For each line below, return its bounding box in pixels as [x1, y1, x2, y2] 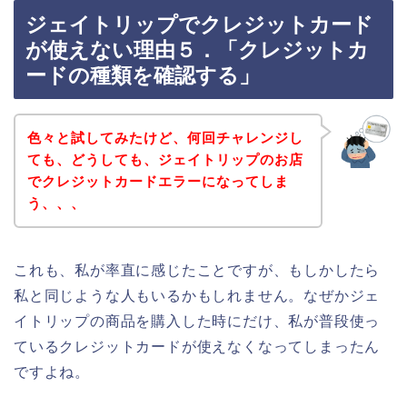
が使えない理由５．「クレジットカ [25, 38, 369, 63]
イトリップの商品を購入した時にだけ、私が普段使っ [14, 313, 381, 329]
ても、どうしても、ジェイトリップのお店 [26, 151, 303, 167]
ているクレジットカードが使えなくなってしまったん [14, 338, 381, 354]
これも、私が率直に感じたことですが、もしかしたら [14, 262, 381, 278]
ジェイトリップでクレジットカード [25, 13, 373, 37]
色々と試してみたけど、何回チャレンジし [26, 129, 303, 145]
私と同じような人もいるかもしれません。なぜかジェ [14, 287, 381, 303]
